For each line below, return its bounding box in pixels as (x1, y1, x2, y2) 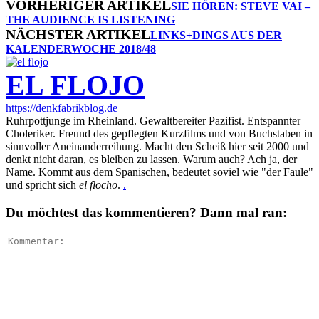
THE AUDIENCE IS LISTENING (6, 13, 175, 26)
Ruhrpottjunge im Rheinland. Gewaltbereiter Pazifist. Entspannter (6, 114, 300, 127)
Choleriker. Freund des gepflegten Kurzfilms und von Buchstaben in (6, 127, 313, 140)
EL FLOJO (6, 68, 145, 101)
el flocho (79, 178, 117, 191)
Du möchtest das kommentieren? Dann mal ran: (6, 204, 287, 220)
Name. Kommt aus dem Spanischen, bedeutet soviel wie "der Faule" (6, 165, 313, 178)
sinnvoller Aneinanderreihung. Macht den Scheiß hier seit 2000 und (6, 140, 309, 152)
